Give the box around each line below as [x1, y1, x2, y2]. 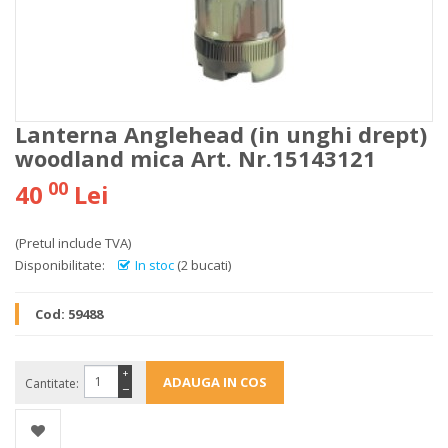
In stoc [135, 256, 174, 274]
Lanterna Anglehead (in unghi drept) [15, 119, 427, 149]
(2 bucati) [177, 256, 231, 274]
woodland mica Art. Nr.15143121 [15, 143, 376, 173]
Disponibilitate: [15, 256, 105, 274]
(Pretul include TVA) [15, 234, 131, 252]
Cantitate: [25, 375, 79, 392]
